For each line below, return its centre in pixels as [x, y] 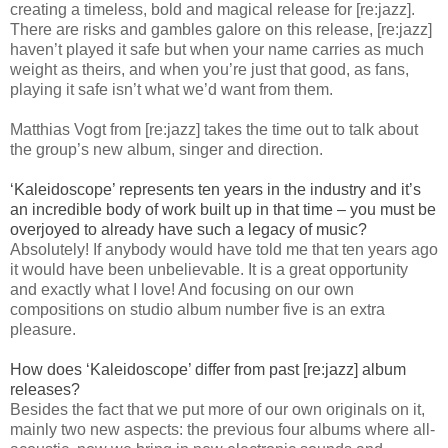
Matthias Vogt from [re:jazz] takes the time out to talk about [214, 130]
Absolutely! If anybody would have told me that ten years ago [224, 250]
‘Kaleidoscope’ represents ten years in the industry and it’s [215, 190]
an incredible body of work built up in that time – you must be [223, 210]
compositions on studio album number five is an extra [197, 310]
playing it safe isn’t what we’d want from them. [171, 90]
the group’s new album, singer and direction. [166, 150]
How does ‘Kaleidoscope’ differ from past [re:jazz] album [208, 370]
